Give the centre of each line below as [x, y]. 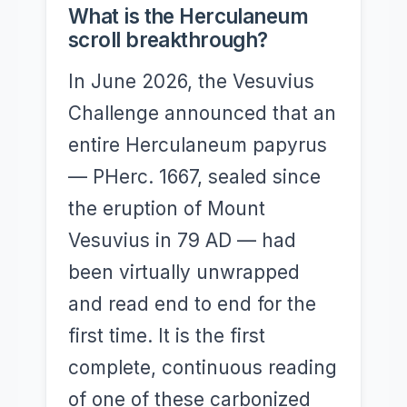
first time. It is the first [167, 336]
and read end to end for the [192, 304]
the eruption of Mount [167, 208]
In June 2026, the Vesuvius [191, 81]
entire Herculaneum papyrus [198, 145]
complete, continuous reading [203, 367]
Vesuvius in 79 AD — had [182, 240]
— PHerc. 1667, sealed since [194, 177]
